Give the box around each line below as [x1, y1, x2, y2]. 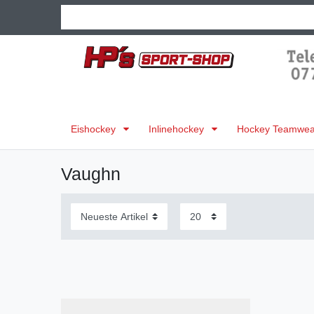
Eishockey [71, 123, 118, 135]
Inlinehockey [149, 123, 207, 135]
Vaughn [61, 163, 121, 184]
